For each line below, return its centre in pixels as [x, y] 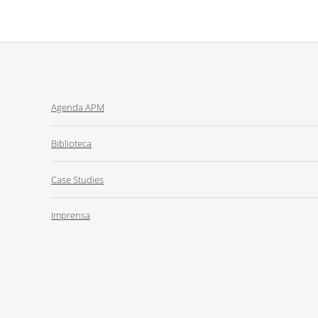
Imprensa [71, 215]
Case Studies [77, 179]
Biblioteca [71, 144]
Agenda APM [78, 108]
